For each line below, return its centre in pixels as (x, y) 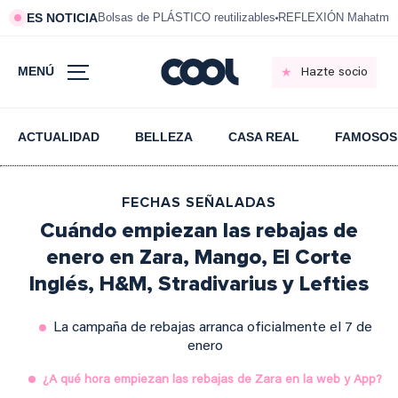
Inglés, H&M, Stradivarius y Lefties (199, 284)
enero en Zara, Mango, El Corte (199, 257)
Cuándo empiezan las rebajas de (199, 231)
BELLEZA (164, 137)
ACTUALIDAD (59, 137)
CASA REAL (264, 137)
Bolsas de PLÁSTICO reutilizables (187, 17)
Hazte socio (334, 72)
